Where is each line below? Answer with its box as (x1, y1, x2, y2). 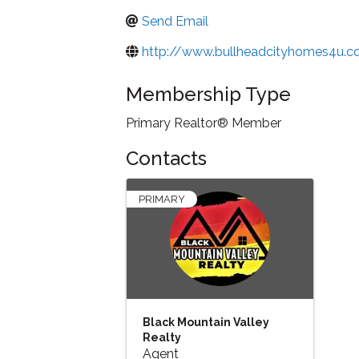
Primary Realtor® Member (126, 115, 281, 131)
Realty (143, 331, 181, 345)
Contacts (126, 147, 207, 171)
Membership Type (126, 83, 291, 107)
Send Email (142, 14, 208, 30)
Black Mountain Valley (143, 316, 269, 329)
